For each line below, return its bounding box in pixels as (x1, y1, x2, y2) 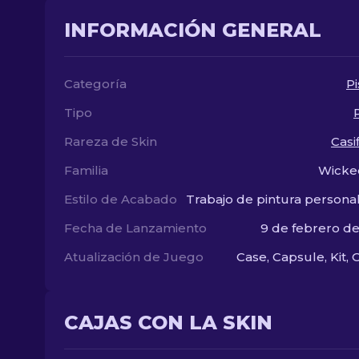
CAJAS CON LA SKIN (64, 311, 272, 334)
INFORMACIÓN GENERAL (64, 18, 321, 42)
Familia (64, 163, 108, 178)
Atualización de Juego (64, 249, 204, 264)
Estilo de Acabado (64, 192, 177, 207)
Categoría (64, 76, 127, 91)
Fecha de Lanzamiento (64, 220, 207, 236)
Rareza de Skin (64, 134, 157, 149)
